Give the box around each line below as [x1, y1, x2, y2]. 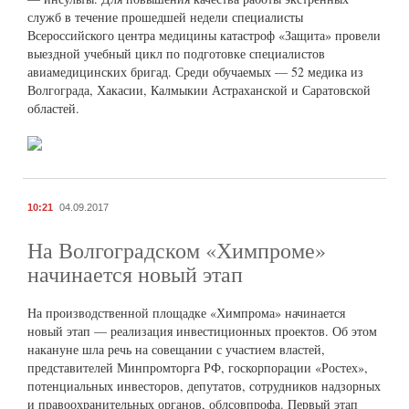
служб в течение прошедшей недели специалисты [27, 8, 303, 26]
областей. [27, 100, 79, 118]
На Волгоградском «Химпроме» [27, 236, 326, 266]
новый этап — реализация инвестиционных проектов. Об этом [27, 322, 377, 341]
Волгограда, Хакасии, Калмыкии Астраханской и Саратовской [27, 81, 371, 100]
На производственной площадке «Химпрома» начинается [27, 304, 345, 322]
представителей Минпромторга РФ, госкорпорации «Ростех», [27, 359, 368, 377]
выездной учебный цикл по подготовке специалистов [27, 45, 325, 63]
